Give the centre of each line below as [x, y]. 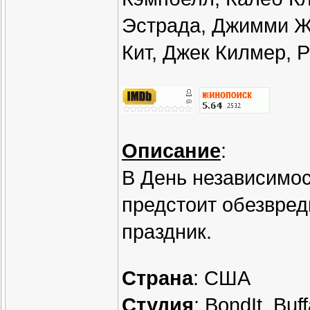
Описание [171, 151]
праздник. [167, 232]
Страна [157, 279]
